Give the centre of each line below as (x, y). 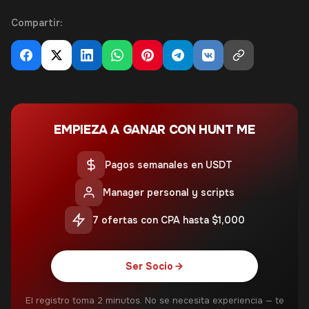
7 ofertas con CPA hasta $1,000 (168, 220)
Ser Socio (149, 266)
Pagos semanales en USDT (168, 165)
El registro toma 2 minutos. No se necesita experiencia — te (154, 300)
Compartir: (37, 23)
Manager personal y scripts (168, 192)
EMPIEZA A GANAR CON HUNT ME (154, 130)
